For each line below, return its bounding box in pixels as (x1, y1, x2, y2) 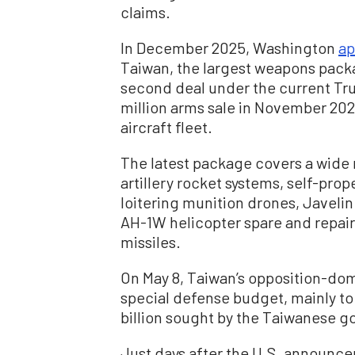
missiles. (120, 231, 181, 251)
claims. (120, 2, 170, 21)
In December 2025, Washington (120, 37, 338, 57)
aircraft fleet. (120, 116, 212, 136)
